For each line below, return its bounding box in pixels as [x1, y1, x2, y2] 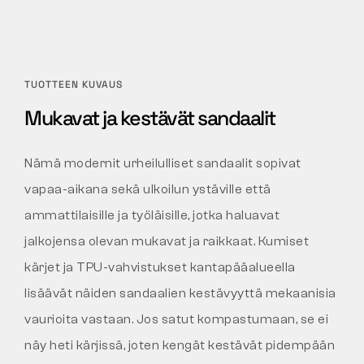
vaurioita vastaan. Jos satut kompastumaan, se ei [24, 312, 328, 327]
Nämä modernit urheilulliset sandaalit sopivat [24, 156, 301, 171]
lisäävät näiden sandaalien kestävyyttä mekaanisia [24, 286, 336, 301]
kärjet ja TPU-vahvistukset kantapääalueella [24, 260, 296, 275]
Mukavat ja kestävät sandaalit [24, 105, 275, 132]
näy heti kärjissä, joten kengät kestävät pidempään [24, 338, 335, 353]
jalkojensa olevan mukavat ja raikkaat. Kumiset [24, 234, 309, 249]
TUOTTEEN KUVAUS [24, 78, 123, 92]
